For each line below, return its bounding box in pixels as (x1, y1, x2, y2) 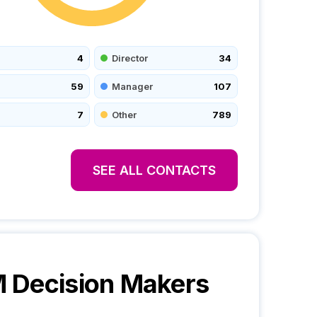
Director (112, 52, 148, 64)
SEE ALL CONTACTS (93, 163, 216, 178)
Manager (112, 80, 153, 92)
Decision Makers (6, 268, 209, 299)
